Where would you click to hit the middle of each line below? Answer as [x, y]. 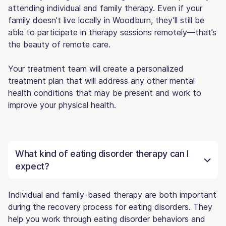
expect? [32, 166]
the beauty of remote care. [59, 44]
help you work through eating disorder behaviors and [107, 219]
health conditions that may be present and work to [105, 93]
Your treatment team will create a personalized [96, 68]
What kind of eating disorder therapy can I [102, 153]
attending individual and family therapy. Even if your [105, 8]
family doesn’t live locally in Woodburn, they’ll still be [106, 20]
